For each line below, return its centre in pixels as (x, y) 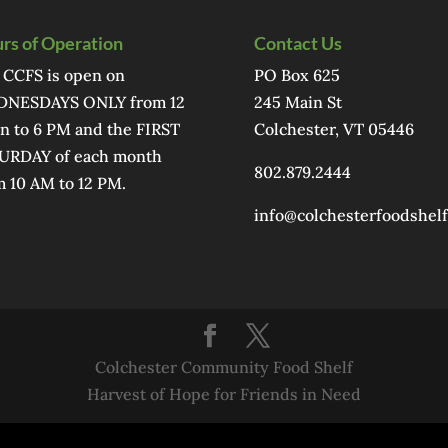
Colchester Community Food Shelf (224, 366)
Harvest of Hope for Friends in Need (224, 393)
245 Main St (297, 101)
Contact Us (297, 42)
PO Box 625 (296, 74)
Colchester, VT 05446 (333, 128)
